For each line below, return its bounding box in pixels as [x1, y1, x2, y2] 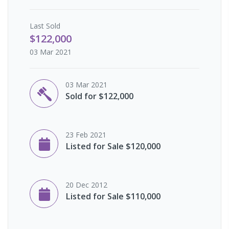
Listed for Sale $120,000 [65, 140, 161, 152]
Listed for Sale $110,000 [65, 190, 161, 202]
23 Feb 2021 [65, 129, 106, 140]
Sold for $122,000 [65, 90, 133, 102]
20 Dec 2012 [65, 179, 107, 190]
